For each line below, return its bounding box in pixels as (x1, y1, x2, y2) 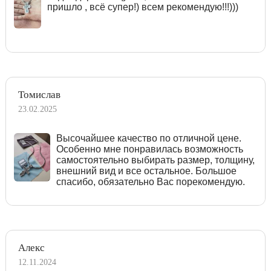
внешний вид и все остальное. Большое (56, 165, 237, 176)
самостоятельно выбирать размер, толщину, (56, 154, 255, 165)
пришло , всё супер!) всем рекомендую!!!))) (47, 1, 238, 12)
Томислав (18, 88, 60, 100)
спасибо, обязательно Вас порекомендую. (56, 176, 245, 187)
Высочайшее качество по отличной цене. (56, 132, 241, 143)
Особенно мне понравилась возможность (56, 143, 243, 154)
